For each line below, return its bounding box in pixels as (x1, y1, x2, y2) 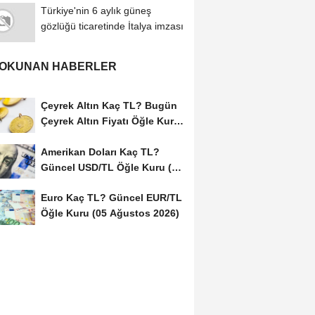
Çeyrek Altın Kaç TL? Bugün (40, 99, 177, 111)
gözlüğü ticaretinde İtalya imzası (40, 20, 184, 32)
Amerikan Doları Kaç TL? (40, 146, 160, 157)
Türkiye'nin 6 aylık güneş (40, 4, 151, 16)
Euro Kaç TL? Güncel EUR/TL (40, 192, 182, 204)
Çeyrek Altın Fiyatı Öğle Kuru (40, 115, 180, 127)
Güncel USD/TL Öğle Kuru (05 (40, 161, 183, 173)
